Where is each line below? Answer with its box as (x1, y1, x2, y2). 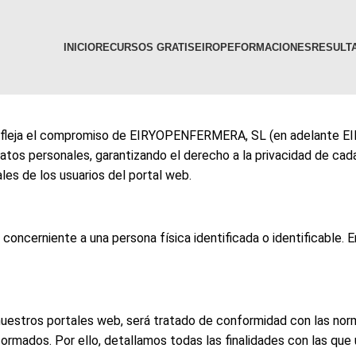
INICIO (63, 41, 95, 53)
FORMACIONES (234, 41, 311, 53)
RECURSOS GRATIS (95, 41, 195, 53)
